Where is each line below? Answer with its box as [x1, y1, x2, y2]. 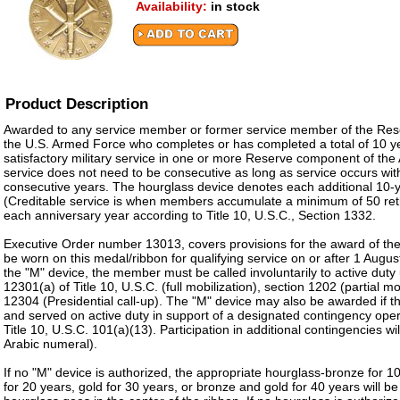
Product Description [5, 96, 148, 112]
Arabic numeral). [4, 337, 97, 351]
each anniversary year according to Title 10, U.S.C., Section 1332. [4, 208, 376, 222]
